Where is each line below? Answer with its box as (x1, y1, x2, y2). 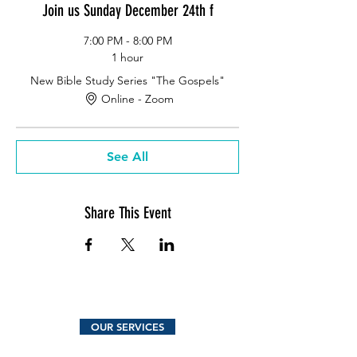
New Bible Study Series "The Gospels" (30, 73, 225, 88)
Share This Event (84, 203, 171, 222)
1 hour (112, 50, 143, 65)
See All (107, 149, 148, 164)
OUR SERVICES (91, 320, 164, 333)
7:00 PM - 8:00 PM (83, 33, 172, 48)
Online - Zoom (100, 91, 174, 106)
